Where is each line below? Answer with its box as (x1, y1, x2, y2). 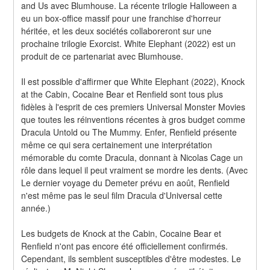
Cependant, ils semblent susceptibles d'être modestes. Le (21, 252, 242, 265)
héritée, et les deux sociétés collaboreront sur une (21, 24, 212, 37)
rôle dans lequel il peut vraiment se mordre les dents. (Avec (21, 163, 248, 176)
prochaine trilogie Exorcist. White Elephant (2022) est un (21, 37, 236, 49)
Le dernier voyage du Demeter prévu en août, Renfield (21, 176, 230, 189)
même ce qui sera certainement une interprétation (21, 138, 213, 151)
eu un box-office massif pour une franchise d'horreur (21, 11, 222, 24)
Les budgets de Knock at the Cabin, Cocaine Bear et (21, 227, 222, 239)
